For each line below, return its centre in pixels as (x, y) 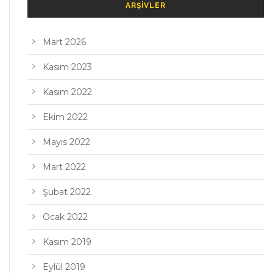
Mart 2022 (64, 167)
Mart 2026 (64, 42)
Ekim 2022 (65, 117)
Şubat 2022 (67, 192)
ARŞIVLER (145, 5)
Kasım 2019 (67, 242)
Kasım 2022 (67, 92)
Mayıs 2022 (66, 142)
